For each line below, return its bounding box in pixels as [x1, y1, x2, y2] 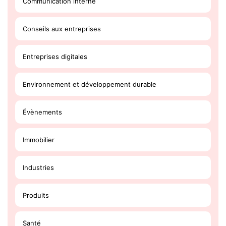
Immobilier [23, 135, 54, 144]
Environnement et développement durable [23, 80, 156, 88]
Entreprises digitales [23, 52, 87, 61]
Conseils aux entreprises [23, 24, 101, 33]
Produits [23, 191, 49, 199]
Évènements [23, 107, 62, 116]
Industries [23, 163, 54, 172]
